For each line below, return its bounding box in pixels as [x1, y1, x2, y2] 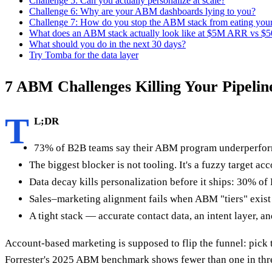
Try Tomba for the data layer [29, 49, 138, 60]
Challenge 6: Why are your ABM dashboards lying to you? [29, 5, 256, 16]
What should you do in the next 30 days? [29, 38, 186, 49]
